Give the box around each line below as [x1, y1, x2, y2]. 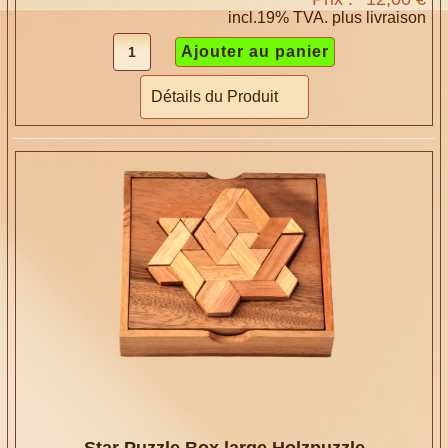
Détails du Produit [150, 88, 278, 106]
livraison [365, 9, 426, 27]
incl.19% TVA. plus [227, 9, 366, 27]
